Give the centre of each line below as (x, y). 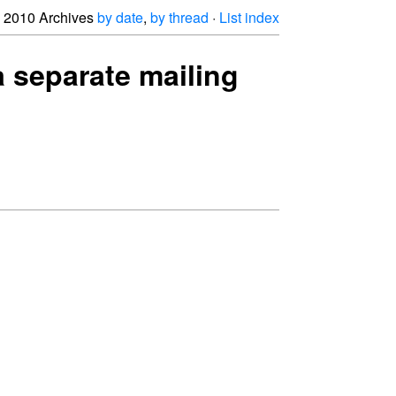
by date (120, 17)
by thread (179, 17)
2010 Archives (50, 17)
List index (249, 17)
